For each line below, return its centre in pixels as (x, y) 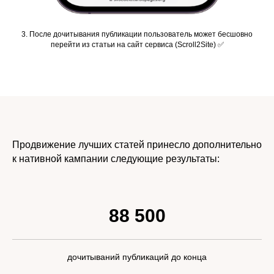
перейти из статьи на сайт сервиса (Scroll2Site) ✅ (137, 44)
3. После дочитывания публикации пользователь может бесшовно (137, 34)
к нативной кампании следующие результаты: (116, 158)
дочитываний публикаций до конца (137, 257)
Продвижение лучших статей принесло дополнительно (137, 144)
